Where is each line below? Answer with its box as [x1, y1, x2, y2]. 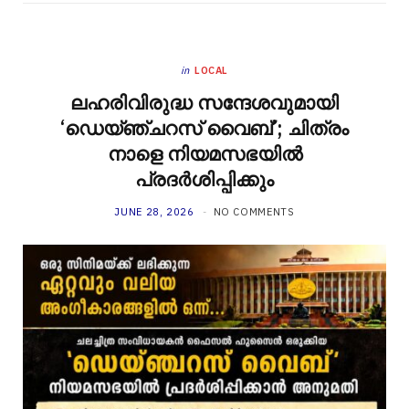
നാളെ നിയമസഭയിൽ [107, 140, 302, 166]
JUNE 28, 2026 [114, 204, 194, 218]
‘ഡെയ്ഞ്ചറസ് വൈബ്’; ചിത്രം [60, 114, 349, 141]
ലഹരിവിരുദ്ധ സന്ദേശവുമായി [70, 89, 339, 115]
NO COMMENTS [213, 204, 295, 218]
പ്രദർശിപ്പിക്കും [135, 165, 274, 192]
